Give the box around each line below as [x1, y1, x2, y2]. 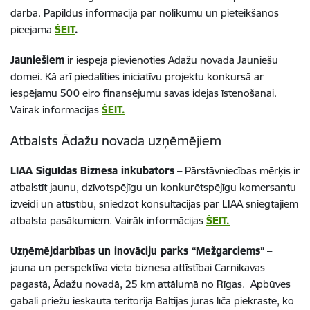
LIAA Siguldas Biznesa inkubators [10, 163, 174, 177]
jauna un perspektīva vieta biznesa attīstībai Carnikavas [10, 260, 265, 274]
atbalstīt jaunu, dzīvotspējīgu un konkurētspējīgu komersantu [10, 180, 296, 194]
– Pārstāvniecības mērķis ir [174, 163, 300, 177]
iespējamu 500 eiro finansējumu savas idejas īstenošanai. [10, 86, 277, 100]
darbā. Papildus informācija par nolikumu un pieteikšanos [10, 6, 279, 19]
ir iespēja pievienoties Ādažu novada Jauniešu [64, 53, 278, 66]
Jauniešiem [10, 53, 64, 66]
